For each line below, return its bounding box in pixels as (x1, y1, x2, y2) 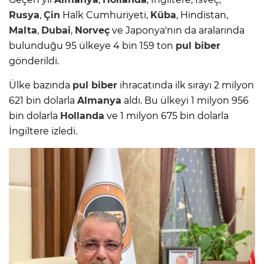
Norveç (75, 25, 110, 37)
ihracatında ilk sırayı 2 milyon (117, 80, 254, 91)
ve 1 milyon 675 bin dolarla (104, 110, 229, 122)
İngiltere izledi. (9, 126, 77, 137)
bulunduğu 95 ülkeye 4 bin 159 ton (9, 40, 176, 52)
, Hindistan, (176, 9, 228, 21)
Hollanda (60, 110, 104, 122)
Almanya (77, 95, 121, 107)
